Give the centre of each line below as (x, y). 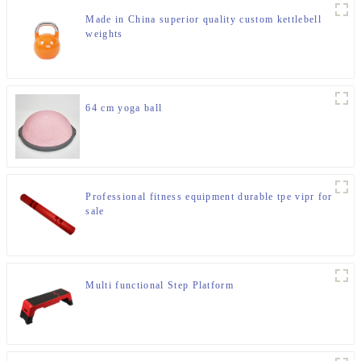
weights (104, 34)
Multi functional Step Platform (160, 286)
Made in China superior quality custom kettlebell (203, 20)
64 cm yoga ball (124, 108)
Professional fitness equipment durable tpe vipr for (209, 197)
